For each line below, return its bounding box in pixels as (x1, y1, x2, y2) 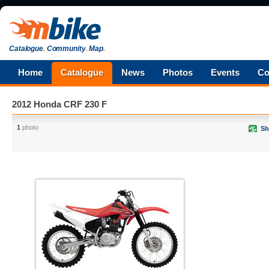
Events (211, 67, 240, 77)
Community (44, 44, 86, 53)
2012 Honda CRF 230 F (12, 99, 107, 109)
